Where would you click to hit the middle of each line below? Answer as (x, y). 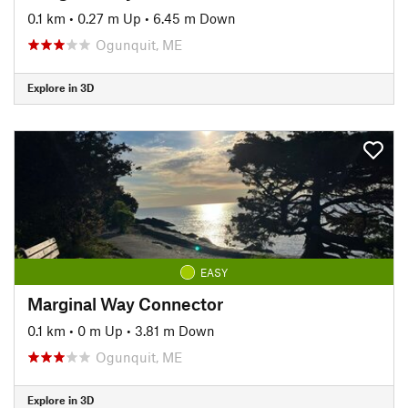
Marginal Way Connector (125, 303)
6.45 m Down (194, 18)
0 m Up (100, 330)
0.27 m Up (109, 18)
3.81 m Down (175, 330)
